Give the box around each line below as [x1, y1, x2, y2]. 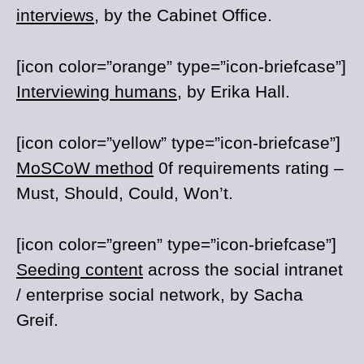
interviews [16, 6, 94, 24]
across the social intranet [143, 260, 343, 279]
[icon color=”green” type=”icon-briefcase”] [16, 235, 336, 253]
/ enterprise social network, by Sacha [16, 285, 303, 304]
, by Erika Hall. [177, 82, 290, 101]
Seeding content [16, 260, 143, 279]
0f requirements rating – [154, 158, 344, 177]
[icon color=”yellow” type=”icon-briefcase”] [16, 133, 340, 152]
